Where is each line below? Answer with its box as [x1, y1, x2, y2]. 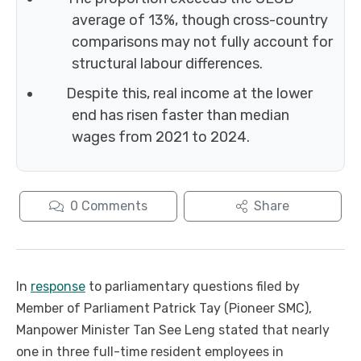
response [31, 279, 85, 295]
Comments [81, 198, 147, 214]
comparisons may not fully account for [72, 33, 333, 52]
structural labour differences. [72, 55, 263, 73]
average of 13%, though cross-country [72, 11, 328, 30]
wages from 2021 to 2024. [72, 128, 250, 147]
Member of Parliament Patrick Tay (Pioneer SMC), [16, 301, 312, 317]
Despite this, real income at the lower [65, 85, 313, 103]
